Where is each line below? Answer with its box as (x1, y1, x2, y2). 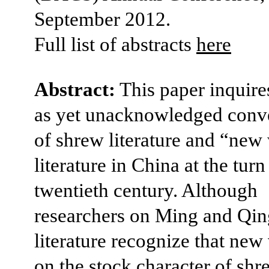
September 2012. (34, 8, 171, 31)
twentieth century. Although (34, 180, 258, 202)
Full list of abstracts (34, 34, 196, 56)
